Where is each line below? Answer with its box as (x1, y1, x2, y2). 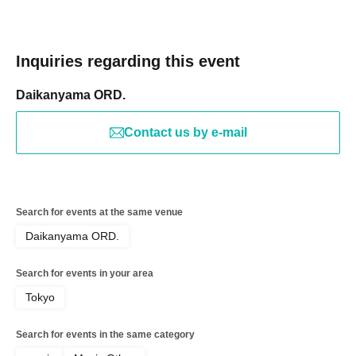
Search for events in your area (16, 268, 153, 279)
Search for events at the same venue (16, 207, 183, 218)
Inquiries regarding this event (16, 52, 240, 70)
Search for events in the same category (16, 329, 195, 340)
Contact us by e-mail (123, 126, 247, 139)
